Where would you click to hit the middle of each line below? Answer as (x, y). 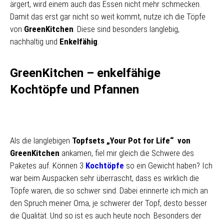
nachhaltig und (35, 41)
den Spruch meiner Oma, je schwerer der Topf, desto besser (108, 203)
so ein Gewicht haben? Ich (169, 165)
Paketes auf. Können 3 (48, 165)
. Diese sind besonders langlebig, (126, 29)
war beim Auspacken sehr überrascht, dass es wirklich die (104, 178)
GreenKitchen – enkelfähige (85, 73)
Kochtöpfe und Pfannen (74, 89)
